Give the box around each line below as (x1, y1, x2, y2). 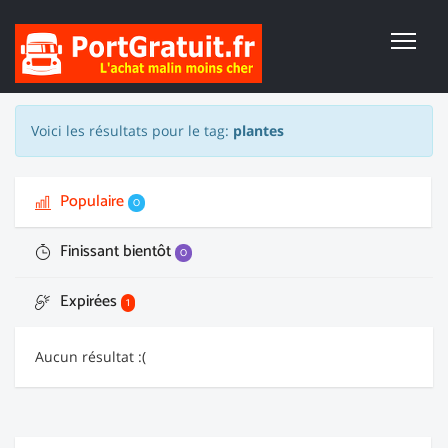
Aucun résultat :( (35, 347, 146, 366)
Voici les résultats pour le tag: (31, 121, 233, 140)
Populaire (56, 188, 128, 215)
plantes (233, 121, 284, 140)
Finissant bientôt (56, 238, 175, 265)
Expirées (56, 288, 121, 315)
